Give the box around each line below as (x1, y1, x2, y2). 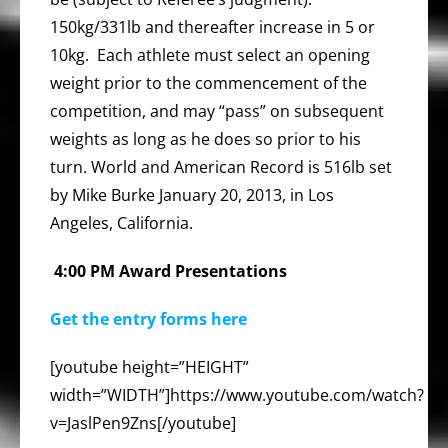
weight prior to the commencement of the (50, 71, 367, 94)
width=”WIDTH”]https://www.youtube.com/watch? (50, 383, 424, 406)
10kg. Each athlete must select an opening (50, 43, 370, 66)
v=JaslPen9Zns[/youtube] (50, 411, 236, 434)
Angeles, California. (50, 211, 193, 234)
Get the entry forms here (50, 307, 247, 330)
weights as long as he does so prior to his (50, 127, 361, 150)
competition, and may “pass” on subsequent (50, 99, 384, 122)
